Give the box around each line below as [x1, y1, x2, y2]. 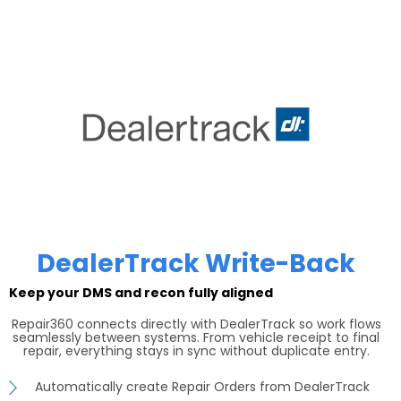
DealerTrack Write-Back [37, 245, 355, 281]
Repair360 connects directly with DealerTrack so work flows [11, 314, 381, 333]
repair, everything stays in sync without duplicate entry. [22, 341, 370, 360]
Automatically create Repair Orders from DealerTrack [35, 377, 370, 396]
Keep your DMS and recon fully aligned [9, 283, 273, 302]
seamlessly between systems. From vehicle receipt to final [13, 328, 380, 346]
